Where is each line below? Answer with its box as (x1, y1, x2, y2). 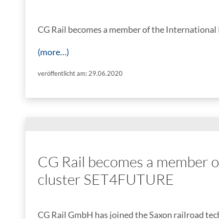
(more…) (38, 46, 69, 57)
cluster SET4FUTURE (38, 170, 174, 188)
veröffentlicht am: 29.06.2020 (38, 69, 123, 77)
